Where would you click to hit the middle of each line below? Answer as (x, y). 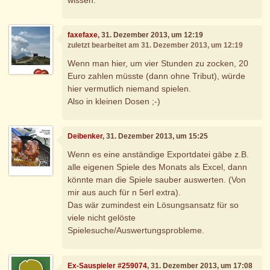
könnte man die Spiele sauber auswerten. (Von (157, 179)
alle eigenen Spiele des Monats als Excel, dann (158, 167)
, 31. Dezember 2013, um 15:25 (155, 137)
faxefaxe (83, 35)
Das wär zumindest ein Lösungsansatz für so (153, 205)
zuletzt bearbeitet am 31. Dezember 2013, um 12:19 (155, 46)
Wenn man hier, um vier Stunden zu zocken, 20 (158, 63)
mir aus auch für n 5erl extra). (124, 192)
